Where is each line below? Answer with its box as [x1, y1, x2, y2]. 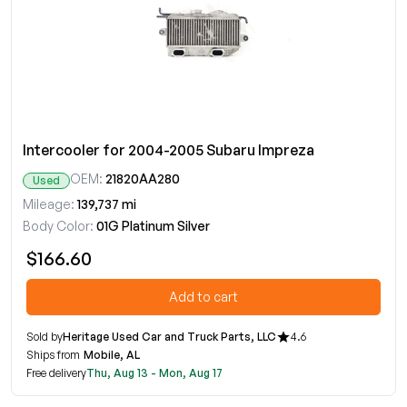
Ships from [26, 348, 80, 362]
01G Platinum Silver [96, 218, 210, 233]
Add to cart [169, 289, 238, 304]
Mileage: [23, 196, 74, 212]
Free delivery [26, 366, 86, 380]
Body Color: [23, 218, 94, 233]
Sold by [26, 330, 63, 343]
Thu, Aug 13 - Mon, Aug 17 [86, 366, 223, 380]
